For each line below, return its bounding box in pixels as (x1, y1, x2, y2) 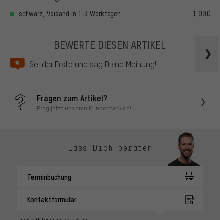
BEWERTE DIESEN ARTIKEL (54, 38, 166, 52)
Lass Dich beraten (68, 142, 152, 153)
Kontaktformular (27, 194, 76, 205)
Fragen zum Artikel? (37, 92, 107, 103)
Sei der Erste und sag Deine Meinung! (29, 59, 156, 70)
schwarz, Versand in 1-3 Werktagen (19, 9, 121, 18)
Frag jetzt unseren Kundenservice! (37, 104, 131, 112)
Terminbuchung (27, 172, 71, 182)
